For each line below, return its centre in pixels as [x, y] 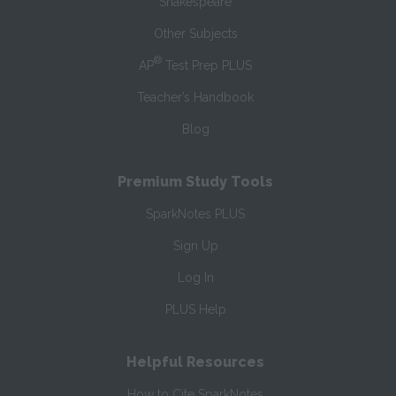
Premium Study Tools [196, 182]
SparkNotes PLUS [196, 214]
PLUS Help [195, 310]
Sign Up [195, 246]
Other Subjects [195, 34]
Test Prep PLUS [207, 66]
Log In [195, 278]
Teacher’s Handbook [196, 98]
